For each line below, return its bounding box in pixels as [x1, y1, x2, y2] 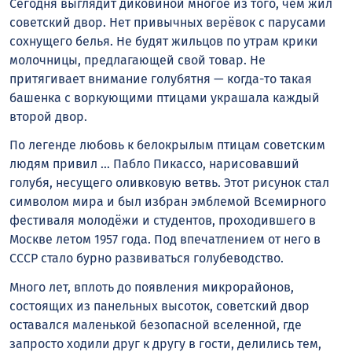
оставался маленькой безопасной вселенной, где [9, 317, 302, 333]
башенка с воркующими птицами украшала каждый [9, 90, 320, 105]
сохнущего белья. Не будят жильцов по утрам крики [9, 33, 318, 49]
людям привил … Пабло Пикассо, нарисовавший [9, 156, 299, 172]
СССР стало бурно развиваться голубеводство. [9, 251, 284, 266]
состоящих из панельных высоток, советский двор [9, 299, 310, 314]
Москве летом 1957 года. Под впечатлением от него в [9, 232, 321, 247]
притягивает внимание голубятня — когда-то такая [9, 71, 312, 86]
